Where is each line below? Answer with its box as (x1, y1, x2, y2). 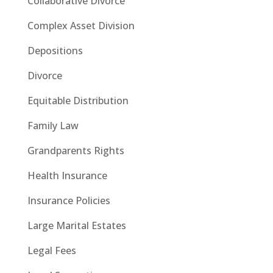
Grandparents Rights (27, 143, 124, 157)
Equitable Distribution (27, 93, 129, 107)
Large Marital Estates (27, 218, 126, 232)
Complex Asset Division (27, 18, 135, 32)
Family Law (27, 118, 79, 132)
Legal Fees (27, 243, 76, 257)
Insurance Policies (27, 193, 110, 207)
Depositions (27, 43, 83, 57)
